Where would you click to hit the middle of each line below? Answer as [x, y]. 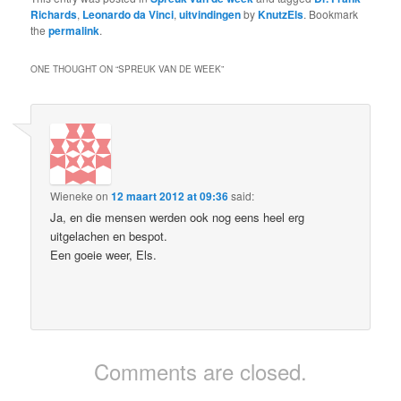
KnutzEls [281, 14]
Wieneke [72, 195]
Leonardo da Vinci [128, 14]
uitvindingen [210, 14]
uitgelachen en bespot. [109, 235]
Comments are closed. [200, 371]
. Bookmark [331, 13]
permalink [74, 30]
